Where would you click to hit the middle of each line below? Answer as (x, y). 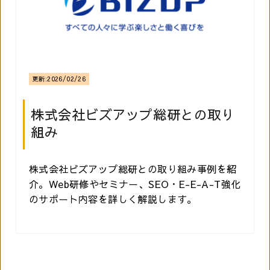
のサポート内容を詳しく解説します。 (113, 199)
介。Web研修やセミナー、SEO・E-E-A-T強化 (135, 184)
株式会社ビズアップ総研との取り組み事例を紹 (133, 169)
